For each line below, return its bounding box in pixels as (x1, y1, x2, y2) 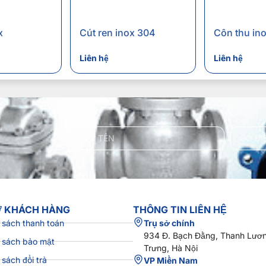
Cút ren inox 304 (79, 27, 156, 39)
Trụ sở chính (144, 218, 195, 229)
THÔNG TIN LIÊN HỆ (133, 204, 227, 216)
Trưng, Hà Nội (144, 243, 198, 254)
